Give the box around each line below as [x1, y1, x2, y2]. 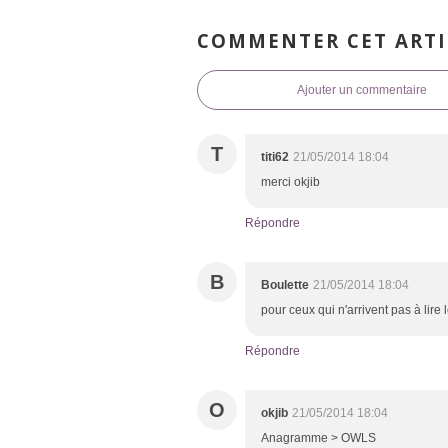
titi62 [261, 150, 289, 165]
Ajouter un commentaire [297, 83, 427, 98]
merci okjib [261, 175, 320, 190]
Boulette [261, 278, 309, 293]
